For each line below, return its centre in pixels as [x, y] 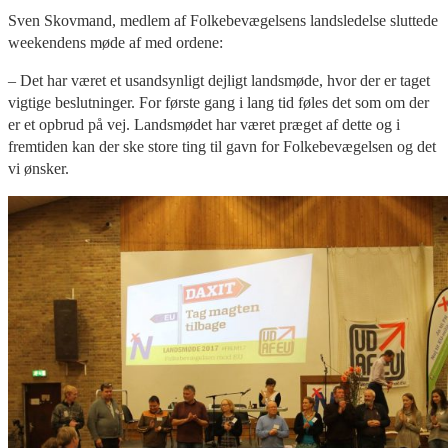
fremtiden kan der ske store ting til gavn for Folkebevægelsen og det [222, 146]
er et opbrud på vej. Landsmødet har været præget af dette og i [204, 124]
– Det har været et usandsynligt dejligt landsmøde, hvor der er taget [219, 80]
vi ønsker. [38, 168]
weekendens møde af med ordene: [115, 42]
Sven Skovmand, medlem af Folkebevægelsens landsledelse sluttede [223, 20]
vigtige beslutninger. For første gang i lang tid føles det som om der [218, 102]
